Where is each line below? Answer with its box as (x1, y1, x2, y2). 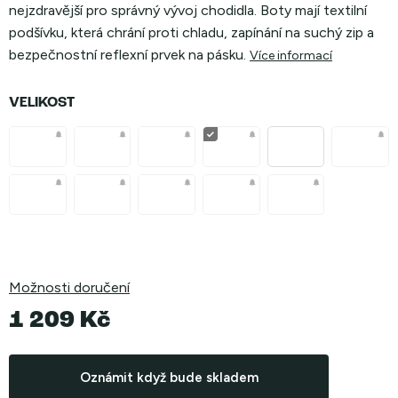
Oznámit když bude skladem (79, 370, 259, 386)
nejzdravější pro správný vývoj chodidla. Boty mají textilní (9, 2, 367, 19)
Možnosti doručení (9, 279, 130, 296)
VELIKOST (9, 96, 75, 110)
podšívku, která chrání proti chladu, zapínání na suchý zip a (9, 24, 374, 41)
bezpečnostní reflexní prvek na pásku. (9, 46, 246, 63)
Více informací (250, 48, 332, 63)
